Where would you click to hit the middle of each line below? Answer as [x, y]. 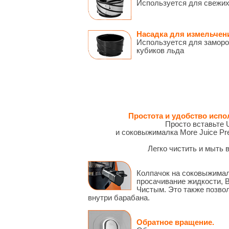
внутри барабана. [119, 198]
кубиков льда [160, 51]
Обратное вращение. [175, 223]
